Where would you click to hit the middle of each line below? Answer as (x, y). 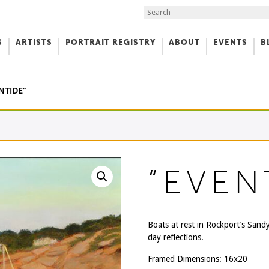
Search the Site (172, 12)
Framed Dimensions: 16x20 (197, 259)
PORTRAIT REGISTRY (110, 42)
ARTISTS (34, 42)
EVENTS (230, 42)
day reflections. (175, 237)
